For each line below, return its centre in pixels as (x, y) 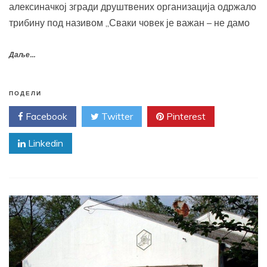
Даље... (22, 55)
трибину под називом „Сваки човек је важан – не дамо (129, 23)
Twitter (116, 117)
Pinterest (185, 117)
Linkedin (44, 143)
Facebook (45, 117)
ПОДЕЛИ (25, 94)
